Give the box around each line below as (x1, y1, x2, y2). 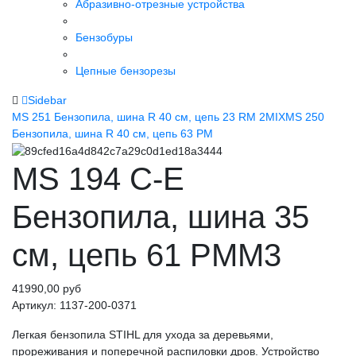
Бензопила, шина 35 (12, 199, 309, 234)
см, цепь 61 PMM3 (12, 237, 281, 273)
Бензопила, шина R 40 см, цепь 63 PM (12, 126, 213, 140)
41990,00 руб (12, 281, 81, 295)
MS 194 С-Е (12, 161, 184, 196)
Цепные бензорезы (75, 64, 176, 77)
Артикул (12, 298, 53, 311)
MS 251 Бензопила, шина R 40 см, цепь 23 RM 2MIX (12, 110, 285, 123)
